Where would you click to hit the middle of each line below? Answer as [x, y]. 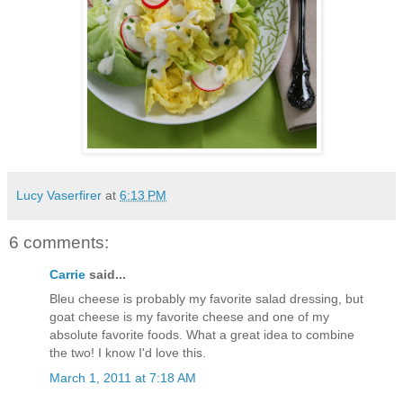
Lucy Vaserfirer [59, 195]
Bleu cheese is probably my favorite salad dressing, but [206, 299]
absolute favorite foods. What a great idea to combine [202, 335]
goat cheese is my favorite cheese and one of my [189, 317]
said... [106, 275]
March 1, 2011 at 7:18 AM [123, 377]
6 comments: [59, 242]
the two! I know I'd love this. [128, 353]
